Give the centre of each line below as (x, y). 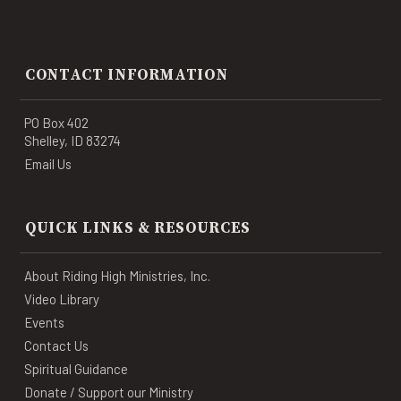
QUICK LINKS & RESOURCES (138, 228)
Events (44, 322)
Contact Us (56, 345)
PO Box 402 (56, 122)
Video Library (62, 299)
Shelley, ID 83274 (73, 140)
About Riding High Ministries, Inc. (117, 275)
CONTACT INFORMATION (127, 75)
